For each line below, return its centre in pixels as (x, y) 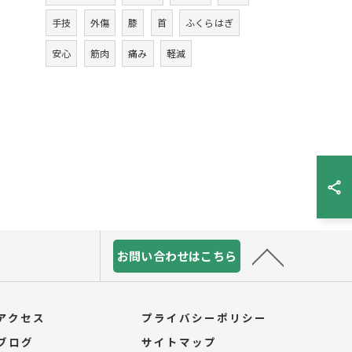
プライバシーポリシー (205, 317)
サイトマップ (180, 342)
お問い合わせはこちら (177, 255)
